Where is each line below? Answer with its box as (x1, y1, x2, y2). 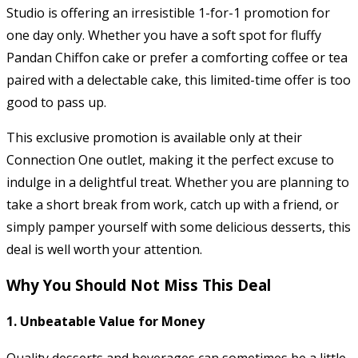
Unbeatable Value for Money (20, 312, 205, 330)
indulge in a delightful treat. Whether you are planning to (6, 173, 349, 191)
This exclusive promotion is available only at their (6, 128, 302, 146)
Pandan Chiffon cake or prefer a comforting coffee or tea (6, 48, 348, 66)
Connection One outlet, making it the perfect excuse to (6, 150, 334, 169)
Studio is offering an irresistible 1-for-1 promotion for (6, 3, 330, 22)
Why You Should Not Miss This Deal (6, 275, 271, 296)
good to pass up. (6, 93, 106, 111)
